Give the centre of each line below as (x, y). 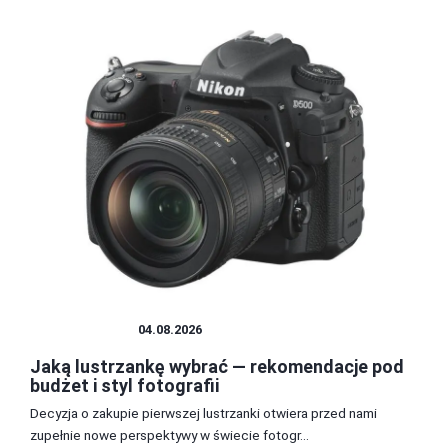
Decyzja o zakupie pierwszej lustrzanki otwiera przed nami (203, 413)
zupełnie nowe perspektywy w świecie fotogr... (169, 435)
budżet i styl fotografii (124, 386)
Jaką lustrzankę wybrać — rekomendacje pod (217, 367)
